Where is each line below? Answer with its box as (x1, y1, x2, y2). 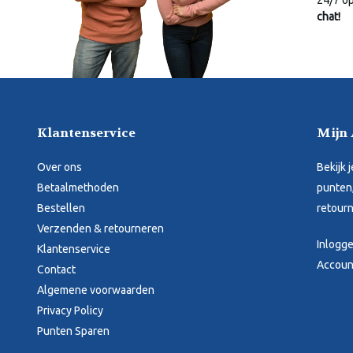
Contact (37, 263, 76, 276)
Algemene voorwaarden (37, 284, 154, 296)
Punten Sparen (37, 325, 110, 337)
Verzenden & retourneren (37, 222, 164, 235)
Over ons (37, 161, 82, 173)
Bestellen (37, 202, 85, 214)
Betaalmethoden (37, 181, 119, 194)
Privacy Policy (37, 304, 103, 317)
